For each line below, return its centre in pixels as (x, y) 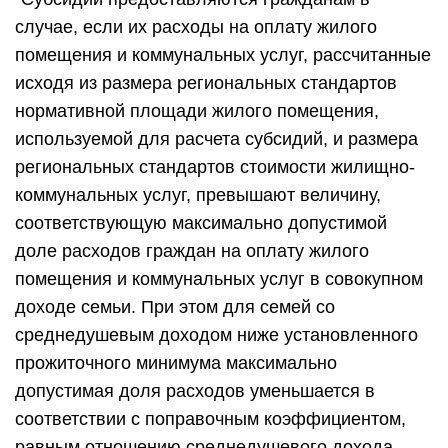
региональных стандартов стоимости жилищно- (215, 167)
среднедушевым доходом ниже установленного (216, 335)
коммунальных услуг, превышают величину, (198, 195)
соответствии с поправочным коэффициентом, (210, 419)
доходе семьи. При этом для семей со (175, 307)
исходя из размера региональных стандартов (206, 83)
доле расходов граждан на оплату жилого (192, 251)
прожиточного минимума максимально (176, 363)
